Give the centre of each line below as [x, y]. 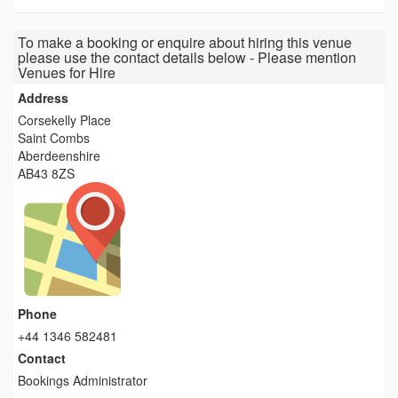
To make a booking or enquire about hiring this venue [185, 42]
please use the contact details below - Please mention [187, 57]
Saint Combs [54, 138]
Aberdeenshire [59, 155]
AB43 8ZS [46, 173]
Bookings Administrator [83, 380]
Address [43, 98]
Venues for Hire [67, 72]
